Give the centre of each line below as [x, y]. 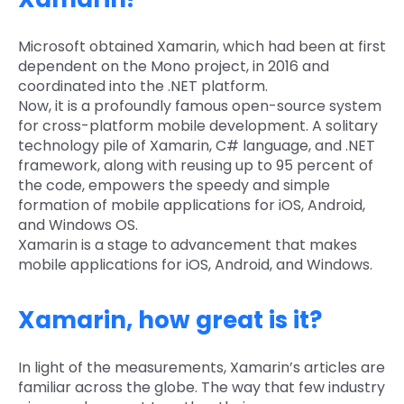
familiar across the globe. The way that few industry [202, 387]
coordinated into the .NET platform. [143, 86]
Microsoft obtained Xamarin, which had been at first [202, 46]
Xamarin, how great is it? [170, 320]
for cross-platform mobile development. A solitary [198, 125]
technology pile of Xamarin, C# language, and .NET [197, 145]
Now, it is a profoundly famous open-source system [200, 106]
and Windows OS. [78, 225]
